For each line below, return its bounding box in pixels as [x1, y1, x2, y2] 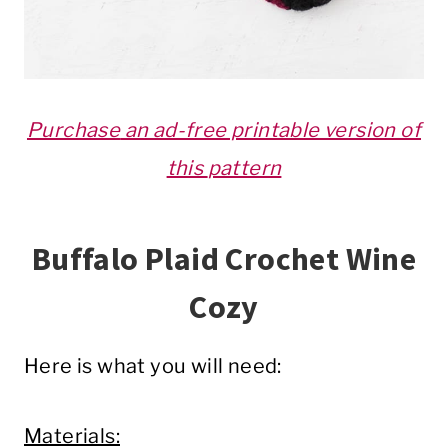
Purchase [26, 118, 121, 143]
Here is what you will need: [24, 354, 282, 379]
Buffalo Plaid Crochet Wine [31, 239, 417, 280]
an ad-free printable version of [120, 118, 421, 143]
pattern [207, 156, 282, 181]
